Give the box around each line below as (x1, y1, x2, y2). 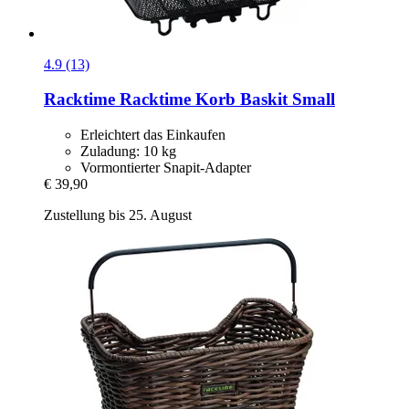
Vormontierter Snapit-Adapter (80, 160, 251, 176)
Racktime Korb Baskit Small (115, 89, 335, 110)
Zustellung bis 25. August (44, 207, 192, 224)
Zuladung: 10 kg (80, 143, 176, 160)
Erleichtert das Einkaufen (80, 127, 225, 143)
